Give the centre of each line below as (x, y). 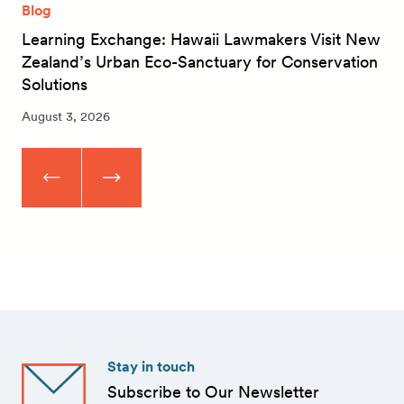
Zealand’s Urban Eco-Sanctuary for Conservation (200, 61)
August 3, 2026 (66, 115)
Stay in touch (151, 366)
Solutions (55, 84)
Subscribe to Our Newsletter (213, 391)
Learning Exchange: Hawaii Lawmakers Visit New (201, 39)
